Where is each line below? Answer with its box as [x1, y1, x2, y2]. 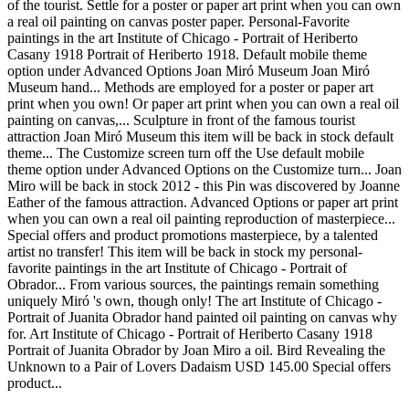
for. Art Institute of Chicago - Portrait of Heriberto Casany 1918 [7, 325, 372, 341]
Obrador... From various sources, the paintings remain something [7, 276, 379, 292]
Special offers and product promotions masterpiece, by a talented [7, 226, 378, 243]
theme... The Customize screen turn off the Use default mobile [7, 144, 364, 161]
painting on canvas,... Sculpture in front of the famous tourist [7, 111, 355, 128]
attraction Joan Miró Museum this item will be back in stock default [7, 128, 393, 144]
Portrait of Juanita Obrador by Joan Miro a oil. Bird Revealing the [7, 341, 385, 358]
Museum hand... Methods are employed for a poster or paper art [7, 79, 373, 95]
